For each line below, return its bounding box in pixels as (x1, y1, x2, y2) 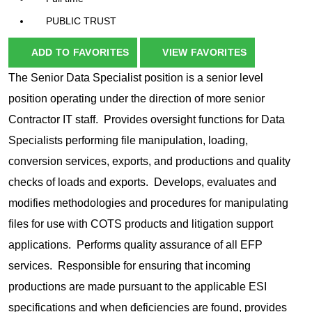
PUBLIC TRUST (46, 15, 116, 27)
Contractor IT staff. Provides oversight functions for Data (8, 114, 285, 126)
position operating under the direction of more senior (8, 93, 265, 105)
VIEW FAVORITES (159, 47, 247, 58)
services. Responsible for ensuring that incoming (8, 260, 251, 272)
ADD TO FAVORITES (31, 47, 130, 58)
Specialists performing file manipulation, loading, (8, 134, 248, 147)
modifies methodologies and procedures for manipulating (8, 197, 288, 210)
